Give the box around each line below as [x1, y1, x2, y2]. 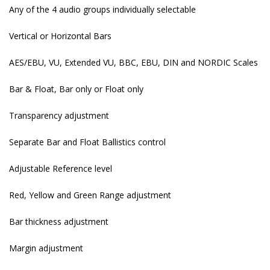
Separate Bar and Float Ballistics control [9, 136, 166, 148]
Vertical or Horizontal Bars [9, 30, 111, 42]
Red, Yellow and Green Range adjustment [9, 189, 171, 201]
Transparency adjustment [9, 110, 109, 122]
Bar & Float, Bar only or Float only [9, 83, 143, 95]
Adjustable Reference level [9, 163, 112, 175]
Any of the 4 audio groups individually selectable [9, 4, 196, 16]
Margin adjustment [9, 242, 83, 254]
